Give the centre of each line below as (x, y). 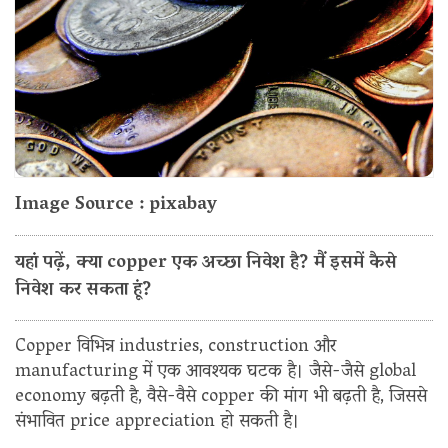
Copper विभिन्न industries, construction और (175, 347)
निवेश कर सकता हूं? (83, 290)
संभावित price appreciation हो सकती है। (157, 422)
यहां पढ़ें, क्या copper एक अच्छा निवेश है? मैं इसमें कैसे (206, 263)
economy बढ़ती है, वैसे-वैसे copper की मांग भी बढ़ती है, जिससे (221, 397)
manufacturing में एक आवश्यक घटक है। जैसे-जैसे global (215, 372)
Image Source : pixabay (116, 205)
